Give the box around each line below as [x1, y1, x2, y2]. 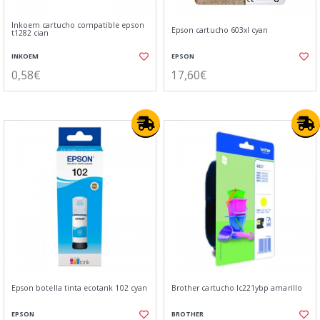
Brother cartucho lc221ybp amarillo [171, 283, 302, 293]
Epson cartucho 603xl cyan [171, 25, 269, 35]
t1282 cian [11, 28, 49, 38]
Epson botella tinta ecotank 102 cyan [11, 283, 147, 293]
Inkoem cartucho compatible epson [11, 20, 144, 30]
